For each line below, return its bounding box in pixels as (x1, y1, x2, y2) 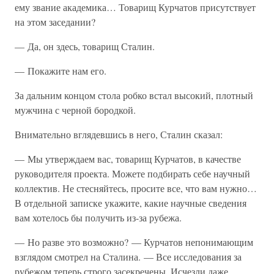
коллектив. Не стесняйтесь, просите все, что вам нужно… (15, 182, 257, 194)
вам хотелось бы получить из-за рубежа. (15, 211, 182, 224)
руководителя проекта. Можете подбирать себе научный (15, 167, 250, 180)
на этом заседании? (15, 15, 95, 28)
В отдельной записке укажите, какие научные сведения (15, 196, 246, 209)
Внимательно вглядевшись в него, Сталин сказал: (15, 128, 223, 141)
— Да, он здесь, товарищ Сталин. (15, 40, 155, 53)
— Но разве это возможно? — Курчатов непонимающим (15, 235, 253, 248)
